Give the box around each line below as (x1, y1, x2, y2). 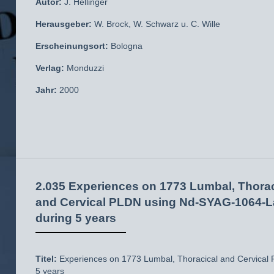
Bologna (111, 41, 143, 51)
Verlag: (35, 63, 64, 73)
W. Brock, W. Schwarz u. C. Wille (92, 19, 220, 29)
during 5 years (35, 211, 116, 224)
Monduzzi (64, 63, 104, 73)
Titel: (35, 254, 57, 264)
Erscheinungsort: (35, 41, 111, 51)
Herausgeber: (35, 19, 92, 29)
